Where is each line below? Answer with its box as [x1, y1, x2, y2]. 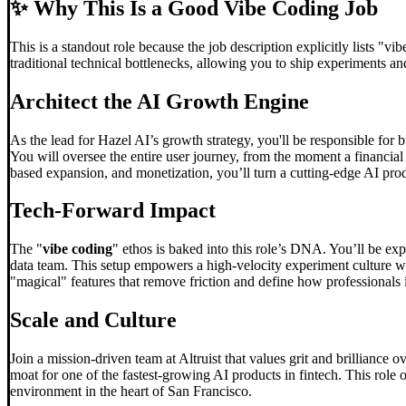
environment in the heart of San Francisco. [10, 383, 252, 400]
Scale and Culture [10, 308, 177, 333]
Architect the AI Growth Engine [10, 89, 309, 113]
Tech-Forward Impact [10, 198, 216, 223]
